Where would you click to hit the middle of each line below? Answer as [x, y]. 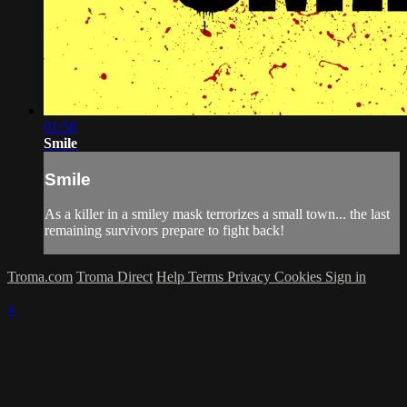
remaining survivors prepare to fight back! [164, 231]
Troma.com [40, 277]
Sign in [346, 277]
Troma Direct [114, 277]
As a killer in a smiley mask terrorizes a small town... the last [217, 214]
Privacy [251, 277]
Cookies [300, 277]
